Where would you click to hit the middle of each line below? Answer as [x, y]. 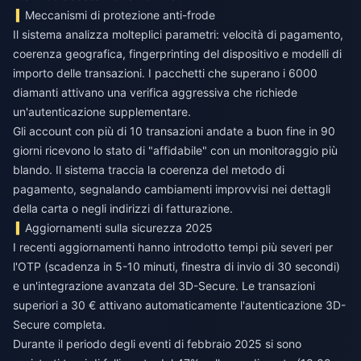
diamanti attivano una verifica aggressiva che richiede [155, 92]
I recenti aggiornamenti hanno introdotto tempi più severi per [173, 247]
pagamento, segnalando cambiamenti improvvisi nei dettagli [172, 189]
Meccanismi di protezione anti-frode [120, 15]
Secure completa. [59, 324]
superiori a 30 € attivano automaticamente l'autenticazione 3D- [179, 305]
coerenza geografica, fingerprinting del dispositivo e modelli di [177, 54]
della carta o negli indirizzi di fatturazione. [123, 208]
